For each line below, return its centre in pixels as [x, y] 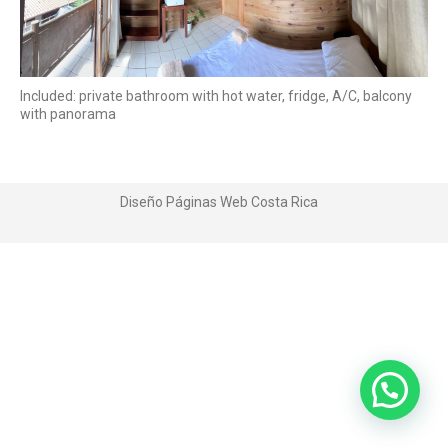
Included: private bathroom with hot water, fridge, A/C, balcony [216, 95]
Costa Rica [283, 201]
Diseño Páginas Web [184, 201]
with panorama [68, 113]
